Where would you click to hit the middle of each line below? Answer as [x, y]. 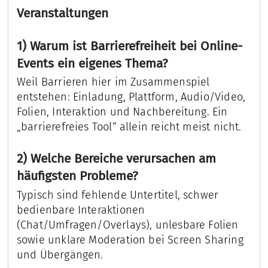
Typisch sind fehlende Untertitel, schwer [118, 195]
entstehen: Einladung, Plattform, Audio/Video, [131, 97]
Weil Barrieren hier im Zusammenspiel [113, 82]
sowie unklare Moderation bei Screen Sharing [130, 240]
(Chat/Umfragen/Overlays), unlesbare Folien [127, 225]
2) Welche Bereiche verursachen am [116, 159]
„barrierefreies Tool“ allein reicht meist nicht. [129, 127]
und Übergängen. [60, 255]
